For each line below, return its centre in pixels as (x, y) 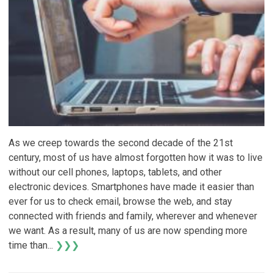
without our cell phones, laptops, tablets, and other (115, 172)
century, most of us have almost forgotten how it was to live (136, 157)
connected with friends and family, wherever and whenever (133, 216)
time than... (32, 245)
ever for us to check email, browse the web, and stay (121, 201)
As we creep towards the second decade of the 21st (121, 143)
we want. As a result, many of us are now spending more (128, 230)
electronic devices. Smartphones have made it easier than (132, 186)
